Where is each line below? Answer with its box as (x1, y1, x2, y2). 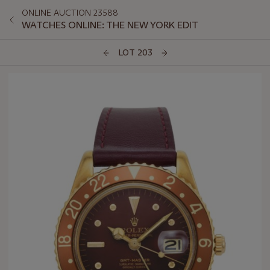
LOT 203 (118, 47, 152, 58)
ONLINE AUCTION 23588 (22, 7, 118, 18)
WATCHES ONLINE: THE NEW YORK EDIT (22, 19, 199, 31)
